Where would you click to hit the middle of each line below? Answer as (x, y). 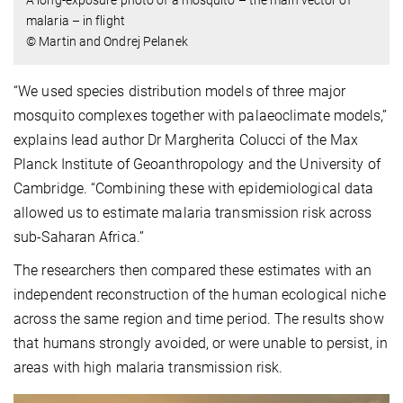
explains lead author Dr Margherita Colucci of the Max (186, 139)
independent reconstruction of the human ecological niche (200, 294)
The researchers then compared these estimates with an (193, 270)
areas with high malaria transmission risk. (148, 367)
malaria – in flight (76, 20)
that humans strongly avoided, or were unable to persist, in (201, 343)
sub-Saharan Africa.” (79, 237)
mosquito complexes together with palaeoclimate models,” (201, 115)
